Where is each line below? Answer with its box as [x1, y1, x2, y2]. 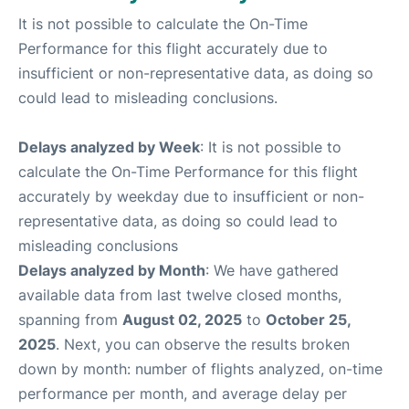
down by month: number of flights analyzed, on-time [18, 360, 383, 379]
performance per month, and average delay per [18, 384, 347, 404]
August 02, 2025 [122, 310, 242, 330]
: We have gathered [205, 261, 339, 280]
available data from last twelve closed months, [18, 286, 341, 305]
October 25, [266, 310, 351, 330]
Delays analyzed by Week [18, 138, 200, 157]
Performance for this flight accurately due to [18, 39, 328, 58]
